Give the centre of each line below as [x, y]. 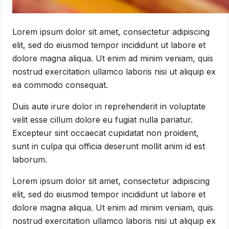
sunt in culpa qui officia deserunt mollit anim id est [109, 146]
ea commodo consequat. [60, 85]
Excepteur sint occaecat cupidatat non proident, [106, 133]
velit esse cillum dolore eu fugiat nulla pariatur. [103, 119]
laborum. [30, 159]
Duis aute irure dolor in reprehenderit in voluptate [109, 106]
